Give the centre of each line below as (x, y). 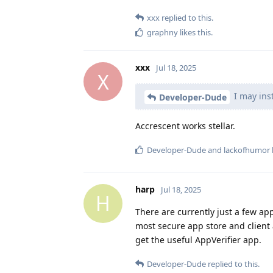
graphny (162, 33)
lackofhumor (247, 150)
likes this (194, 33)
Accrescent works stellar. (185, 126)
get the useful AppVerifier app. (198, 239)
